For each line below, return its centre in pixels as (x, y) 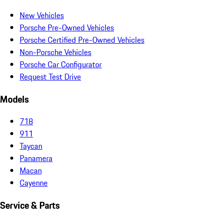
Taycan (31, 146)
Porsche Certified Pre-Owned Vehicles (82, 40)
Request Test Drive (50, 76)
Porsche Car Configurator (61, 64)
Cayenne (34, 183)
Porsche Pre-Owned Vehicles (67, 27)
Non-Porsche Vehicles (55, 52)
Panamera (36, 158)
